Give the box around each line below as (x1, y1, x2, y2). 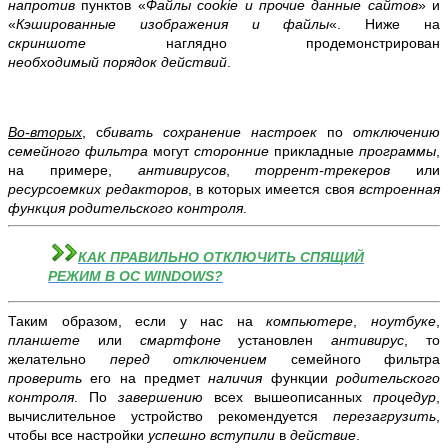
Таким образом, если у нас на (8, 313, 267, 330)
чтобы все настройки (8, 427, 148, 444)
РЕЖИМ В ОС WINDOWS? (48, 268, 223, 285)
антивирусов (137, 162, 226, 179)
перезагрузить (333, 408, 436, 425)
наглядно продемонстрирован (165, 35, 440, 52)
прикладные (274, 143, 359, 160)
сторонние (194, 143, 274, 160)
